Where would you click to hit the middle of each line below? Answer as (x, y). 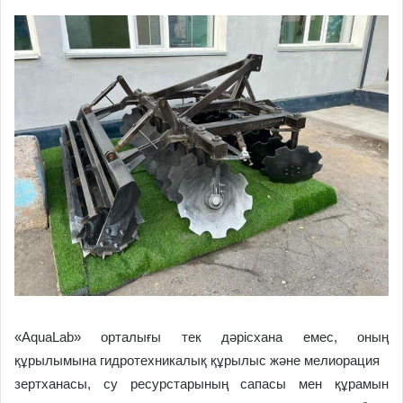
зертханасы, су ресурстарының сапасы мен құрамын (201, 383)
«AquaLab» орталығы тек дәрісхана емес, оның (201, 336)
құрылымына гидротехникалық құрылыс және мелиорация (197, 360)
